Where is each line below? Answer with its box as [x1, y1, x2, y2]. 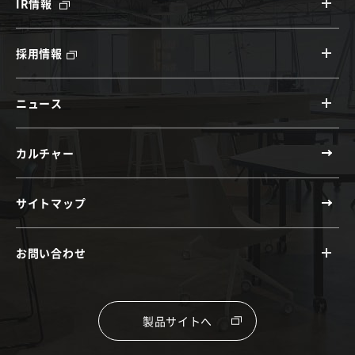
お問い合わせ [16, 244, 86, 261]
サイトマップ [16, 194, 86, 211]
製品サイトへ [142, 312, 213, 329]
